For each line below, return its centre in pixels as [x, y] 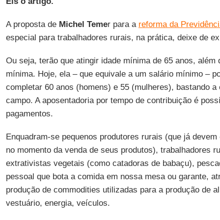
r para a [123, 24]
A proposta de [32, 24]
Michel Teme [83, 24]
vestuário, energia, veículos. [58, 203]
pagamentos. [29, 114]
